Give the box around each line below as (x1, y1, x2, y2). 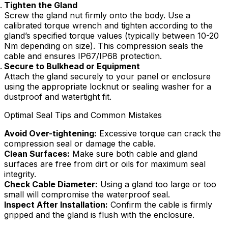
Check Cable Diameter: (4, 179, 98, 190)
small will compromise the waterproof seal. (4, 189, 170, 200)
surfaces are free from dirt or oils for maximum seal (4, 159, 206, 169)
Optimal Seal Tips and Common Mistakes (4, 110, 162, 121)
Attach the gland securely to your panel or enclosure (4, 71, 211, 82)
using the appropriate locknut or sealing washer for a (4, 81, 211, 92)
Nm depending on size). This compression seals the (4, 41, 203, 51)
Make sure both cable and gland (70, 149, 197, 159)
